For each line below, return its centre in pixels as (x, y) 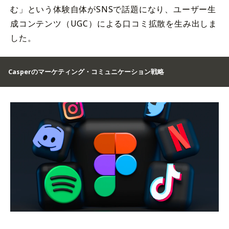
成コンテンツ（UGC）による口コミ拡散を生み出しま (114, 24)
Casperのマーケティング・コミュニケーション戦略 (86, 72)
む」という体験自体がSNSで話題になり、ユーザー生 (113, 9)
